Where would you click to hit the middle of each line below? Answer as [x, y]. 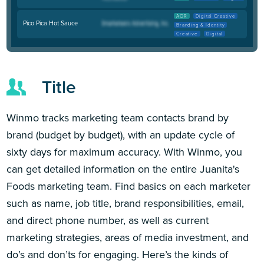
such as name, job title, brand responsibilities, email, [126, 204]
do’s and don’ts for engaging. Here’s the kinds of [118, 255]
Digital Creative [215, 16]
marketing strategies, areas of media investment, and [128, 238]
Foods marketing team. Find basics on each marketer [129, 187]
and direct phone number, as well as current [108, 221]
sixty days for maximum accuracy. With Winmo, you [125, 152]
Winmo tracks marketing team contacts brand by [118, 118]
